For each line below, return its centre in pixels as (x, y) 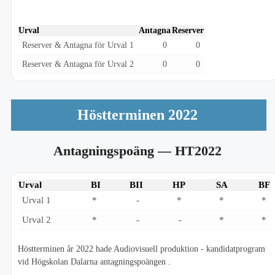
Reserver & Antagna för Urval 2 (78, 64)
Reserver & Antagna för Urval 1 (78, 45)
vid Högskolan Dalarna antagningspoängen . (94, 262)
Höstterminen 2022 (137, 115)
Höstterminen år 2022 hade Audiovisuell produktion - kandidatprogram (141, 249)
